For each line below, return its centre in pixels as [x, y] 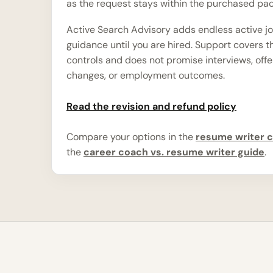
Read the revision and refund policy [151, 106]
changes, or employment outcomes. [146, 75]
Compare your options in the [131, 137]
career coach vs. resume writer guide [174, 152]
